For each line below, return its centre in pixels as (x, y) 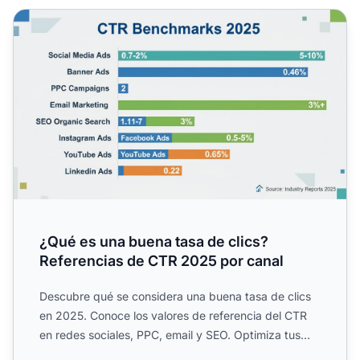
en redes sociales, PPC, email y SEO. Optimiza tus (170, 334)
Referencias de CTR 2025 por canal (162, 260)
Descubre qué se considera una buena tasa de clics (175, 296)
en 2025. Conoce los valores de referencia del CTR (173, 315)
